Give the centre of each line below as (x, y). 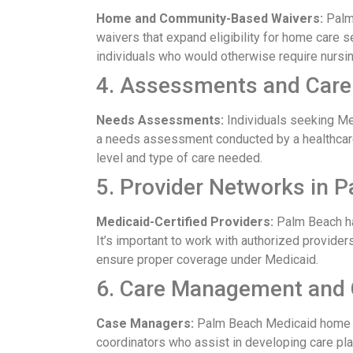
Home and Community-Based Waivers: (210, 19)
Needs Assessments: (160, 121)
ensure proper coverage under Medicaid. (207, 260)
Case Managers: (145, 324)
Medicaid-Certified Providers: (185, 222)
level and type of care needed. (179, 158)
